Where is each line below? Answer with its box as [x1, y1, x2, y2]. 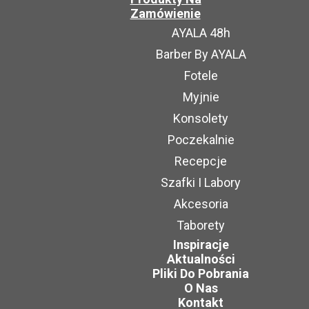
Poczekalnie [167, 132, 235, 147]
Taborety [177, 218, 226, 232]
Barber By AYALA [155, 47, 246, 61]
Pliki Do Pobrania [152, 266, 250, 281]
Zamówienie [130, 6, 201, 21]
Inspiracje [172, 237, 229, 252]
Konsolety [173, 111, 229, 126]
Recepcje [175, 154, 228, 168]
